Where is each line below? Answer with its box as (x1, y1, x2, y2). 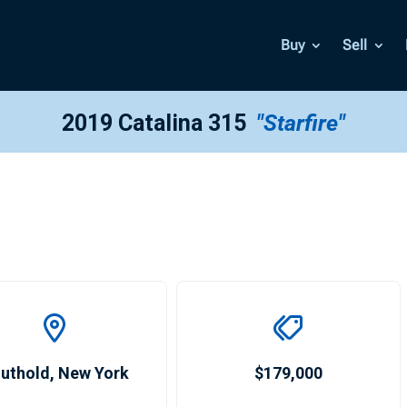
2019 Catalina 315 (62, 110, 252, 136)
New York (58, 363, 130, 382)
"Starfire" (256, 110, 345, 136)
